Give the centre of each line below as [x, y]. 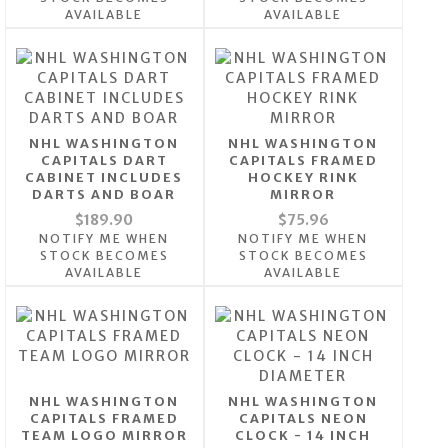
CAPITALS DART [104, 161]
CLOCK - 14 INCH [303, 436]
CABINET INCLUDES [104, 178]
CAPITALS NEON [303, 419]
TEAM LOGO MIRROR [104, 436]
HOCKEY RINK [303, 178]
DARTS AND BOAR [104, 195]
